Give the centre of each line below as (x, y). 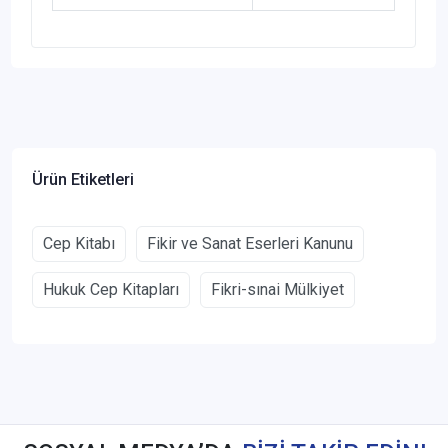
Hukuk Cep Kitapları (111, 290)
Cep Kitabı (79, 244)
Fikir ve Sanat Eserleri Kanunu (250, 244)
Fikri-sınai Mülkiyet (277, 290)
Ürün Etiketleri (83, 180)
